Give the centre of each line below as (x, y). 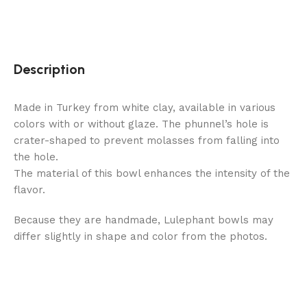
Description (49, 69)
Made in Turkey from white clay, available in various (145, 107)
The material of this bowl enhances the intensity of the (152, 173)
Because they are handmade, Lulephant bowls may (144, 220)
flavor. (29, 189)
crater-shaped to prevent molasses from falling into (147, 140)
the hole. (36, 157)
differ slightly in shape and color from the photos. (140, 236)
